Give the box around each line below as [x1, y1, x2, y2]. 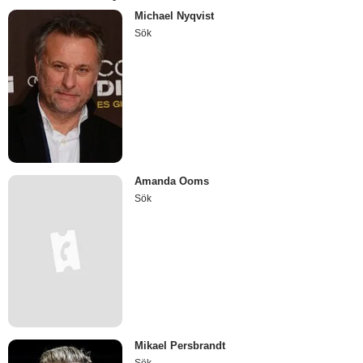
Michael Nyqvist [135, 10, 215, 23]
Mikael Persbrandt [135, 340, 226, 352]
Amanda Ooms [135, 174, 210, 187]
